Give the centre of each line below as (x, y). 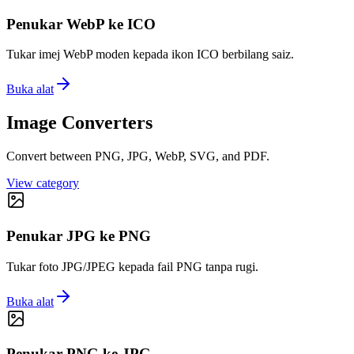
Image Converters (79, 123)
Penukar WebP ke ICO (81, 24)
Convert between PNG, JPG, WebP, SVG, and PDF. (138, 156)
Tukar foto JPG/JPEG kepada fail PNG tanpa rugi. (132, 266)
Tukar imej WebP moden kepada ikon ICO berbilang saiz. (150, 55)
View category (43, 183)
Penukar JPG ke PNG (79, 235)
